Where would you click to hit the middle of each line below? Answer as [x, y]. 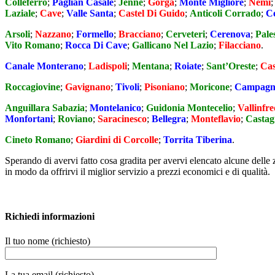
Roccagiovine [33, 87]
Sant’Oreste [231, 66]
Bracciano [140, 34]
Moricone [210, 87]
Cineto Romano [38, 140]
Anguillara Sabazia [45, 108]
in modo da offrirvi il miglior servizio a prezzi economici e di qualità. [137, 172]
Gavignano [88, 87]
